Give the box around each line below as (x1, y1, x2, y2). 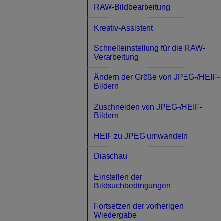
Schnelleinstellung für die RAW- (94, 43, 206, 52)
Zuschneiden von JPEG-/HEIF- (94, 102, 203, 111)
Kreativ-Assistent (94, 23, 153, 32)
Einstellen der (94, 172, 143, 181)
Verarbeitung (94, 52, 139, 61)
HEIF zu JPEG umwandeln (94, 132, 188, 141)
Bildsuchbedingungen (94, 181, 171, 190)
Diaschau (94, 152, 128, 161)
